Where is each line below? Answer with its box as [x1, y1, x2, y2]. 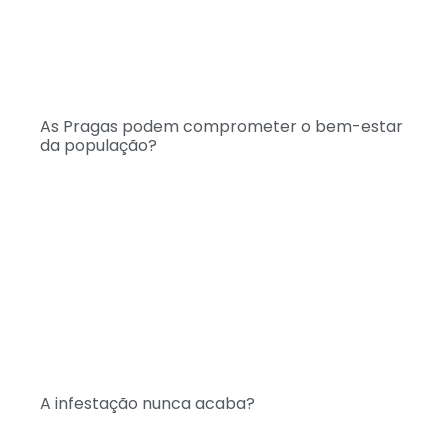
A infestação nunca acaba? [40, 392, 255, 416]
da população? [40, 134, 157, 158]
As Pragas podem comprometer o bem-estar [40, 115, 403, 139]
